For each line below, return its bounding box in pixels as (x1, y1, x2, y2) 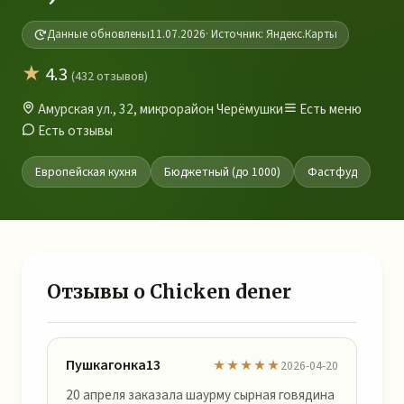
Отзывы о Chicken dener (47, 280, 291, 304)
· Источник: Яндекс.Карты (206, 26, 337, 42)
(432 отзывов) (71, 67, 148, 86)
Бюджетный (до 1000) (164, 163, 280, 180)
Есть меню (297, 99, 362, 119)
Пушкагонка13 (66, 355, 161, 375)
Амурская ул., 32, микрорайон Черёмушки (35, 99, 283, 119)
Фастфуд (308, 163, 357, 180)
